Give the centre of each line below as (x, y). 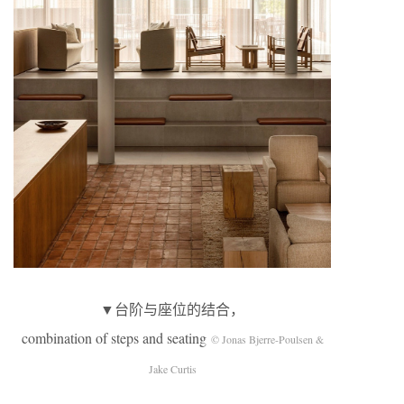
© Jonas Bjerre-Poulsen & (267, 339)
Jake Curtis (172, 368)
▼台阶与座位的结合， (172, 308)
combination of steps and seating (116, 337)
